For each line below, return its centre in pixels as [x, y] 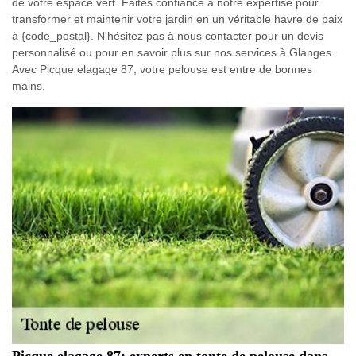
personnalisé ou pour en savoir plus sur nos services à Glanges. [173, 52]
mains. [29, 85]
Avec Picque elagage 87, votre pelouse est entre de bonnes [162, 69]
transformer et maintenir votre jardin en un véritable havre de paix [177, 19]
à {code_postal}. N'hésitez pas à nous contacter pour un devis [168, 35]
